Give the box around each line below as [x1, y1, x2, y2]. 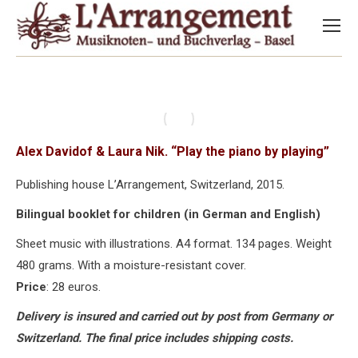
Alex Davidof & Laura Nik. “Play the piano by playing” [16, 144, 329, 159]
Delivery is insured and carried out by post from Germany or [16, 309, 332, 324]
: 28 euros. [46, 280, 101, 294]
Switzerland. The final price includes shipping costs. [16, 331, 293, 345]
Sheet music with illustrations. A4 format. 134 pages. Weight [16, 237, 332, 251]
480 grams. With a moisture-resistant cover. [16, 258, 246, 272]
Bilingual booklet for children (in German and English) [16, 207, 320, 221]
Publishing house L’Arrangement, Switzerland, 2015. [16, 177, 284, 192]
